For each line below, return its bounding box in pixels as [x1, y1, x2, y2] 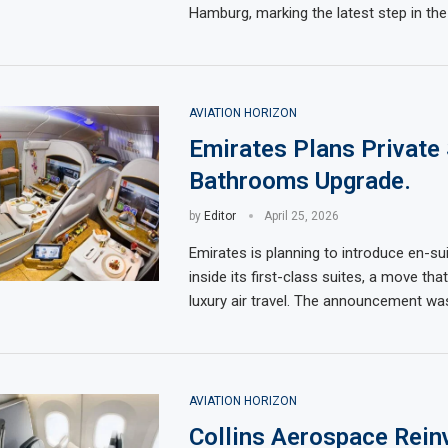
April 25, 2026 [263, 209, 339, 223]
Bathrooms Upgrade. [188, 167, 411, 195]
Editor [203, 209, 236, 223]
